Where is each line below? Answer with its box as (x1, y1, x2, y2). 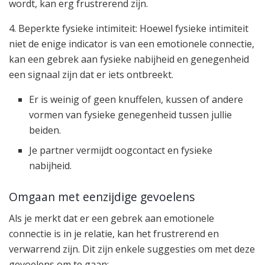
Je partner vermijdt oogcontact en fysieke (29, 144, 213, 157)
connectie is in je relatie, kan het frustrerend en (9, 227, 219, 241)
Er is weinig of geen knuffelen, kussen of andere (29, 93, 244, 106)
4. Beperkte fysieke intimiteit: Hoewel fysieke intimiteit (9, 22, 248, 35)
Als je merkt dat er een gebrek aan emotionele (9, 212, 214, 225)
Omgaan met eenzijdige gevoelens (9, 188, 195, 205)
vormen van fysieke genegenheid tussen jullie (29, 108, 232, 122)
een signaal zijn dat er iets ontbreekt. (9, 68, 173, 82)
